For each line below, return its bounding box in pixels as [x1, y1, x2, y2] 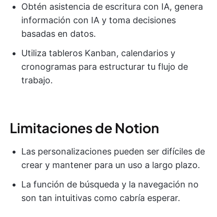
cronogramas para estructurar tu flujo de [21, 61, 188, 72]
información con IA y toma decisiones [21, 15, 176, 25]
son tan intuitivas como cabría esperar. [21, 192, 180, 203]
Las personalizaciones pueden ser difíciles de [21, 146, 205, 156]
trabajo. [21, 75, 53, 85]
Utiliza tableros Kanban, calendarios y [21, 47, 175, 58]
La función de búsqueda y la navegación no [21, 179, 199, 189]
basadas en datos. [21, 28, 96, 39]
